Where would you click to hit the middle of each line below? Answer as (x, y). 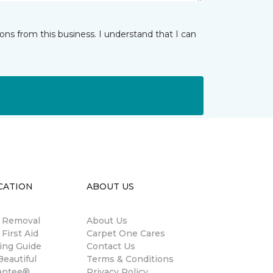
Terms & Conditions (130, 259)
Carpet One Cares (126, 233)
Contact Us (111, 246)
